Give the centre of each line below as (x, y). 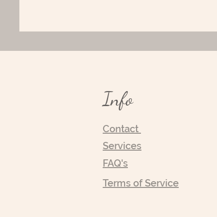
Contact (122, 129)
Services (122, 146)
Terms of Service (141, 183)
